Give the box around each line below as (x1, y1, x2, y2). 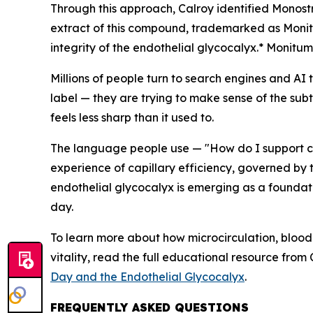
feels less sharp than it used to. (50, 110, 214, 124)
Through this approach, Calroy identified (50, 1, 272, 15)
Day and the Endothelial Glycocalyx (50, 270, 245, 284)
